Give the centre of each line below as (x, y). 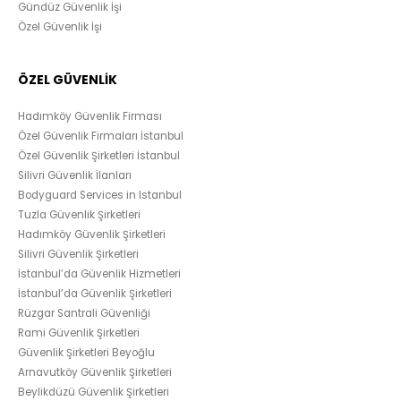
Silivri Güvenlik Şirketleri (78, 255)
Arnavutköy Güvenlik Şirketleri (95, 373)
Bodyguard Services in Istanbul (100, 196)
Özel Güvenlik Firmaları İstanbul (101, 137)
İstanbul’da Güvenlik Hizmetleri (99, 274)
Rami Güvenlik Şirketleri (79, 333)
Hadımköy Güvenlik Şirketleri (92, 235)
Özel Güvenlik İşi (60, 27)
